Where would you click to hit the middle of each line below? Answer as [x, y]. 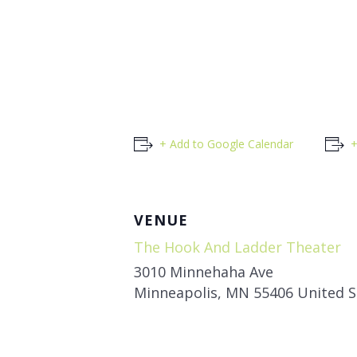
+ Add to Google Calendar [226, 144]
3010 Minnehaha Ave [204, 272]
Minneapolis [176, 293]
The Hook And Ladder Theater [237, 247]
